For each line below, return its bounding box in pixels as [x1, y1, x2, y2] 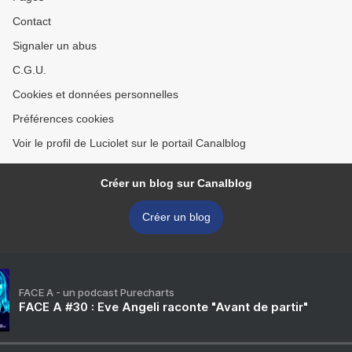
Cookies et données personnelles [13, 88, 178, 101]
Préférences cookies [13, 112, 114, 126]
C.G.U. [13, 64, 46, 77]
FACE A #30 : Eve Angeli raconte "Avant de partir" [19, 299, 308, 315]
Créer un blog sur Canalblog [100, 177, 252, 190]
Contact [13, 15, 51, 28]
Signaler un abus [13, 39, 97, 53]
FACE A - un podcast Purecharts [19, 286, 174, 299]
